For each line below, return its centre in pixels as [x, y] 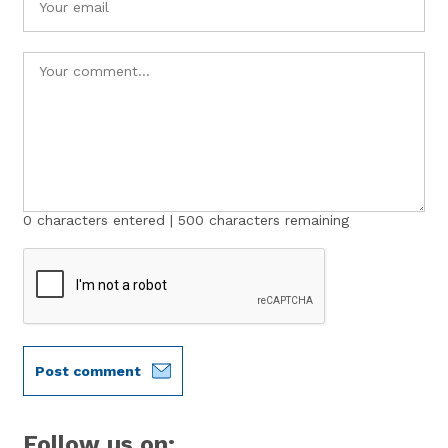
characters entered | [105, 219]
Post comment [88, 370]
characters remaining [277, 219]
